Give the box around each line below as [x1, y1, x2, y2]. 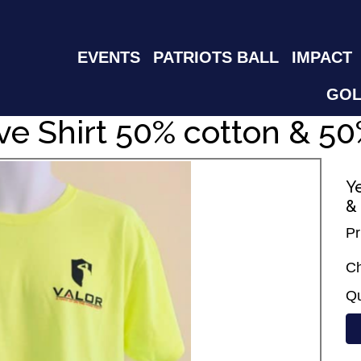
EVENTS [77, 48, 140, 66]
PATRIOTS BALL [153, 48, 279, 66]
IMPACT [292, 48, 352, 66]
